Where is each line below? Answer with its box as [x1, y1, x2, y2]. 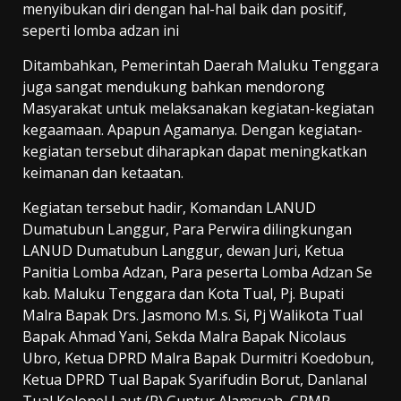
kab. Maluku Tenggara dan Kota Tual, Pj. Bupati [22, 284, 344, 304]
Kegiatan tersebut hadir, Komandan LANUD [22, 198, 316, 218]
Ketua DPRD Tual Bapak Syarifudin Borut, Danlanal [22, 370, 367, 390]
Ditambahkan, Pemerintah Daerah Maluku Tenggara [22, 55, 379, 76]
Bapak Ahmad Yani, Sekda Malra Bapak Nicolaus [22, 327, 346, 347]
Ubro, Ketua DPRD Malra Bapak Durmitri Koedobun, [22, 348, 374, 369]
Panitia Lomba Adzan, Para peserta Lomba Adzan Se [22, 262, 372, 283]
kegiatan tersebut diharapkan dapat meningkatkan [22, 141, 367, 162]
